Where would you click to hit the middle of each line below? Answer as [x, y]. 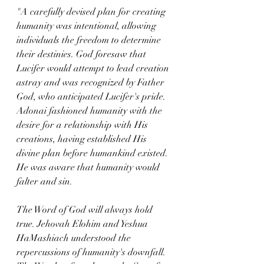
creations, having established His [83, 139]
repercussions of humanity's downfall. [92, 252]
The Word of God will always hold [86, 210]
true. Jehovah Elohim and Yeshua [83, 224]
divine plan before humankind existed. [93, 153]
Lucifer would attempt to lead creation [94, 68]
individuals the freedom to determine [90, 40]
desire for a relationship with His [83, 125]
